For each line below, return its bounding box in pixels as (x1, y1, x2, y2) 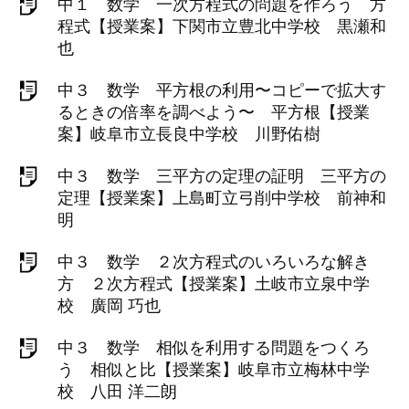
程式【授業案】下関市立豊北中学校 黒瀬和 (58, 17, 386, 36)
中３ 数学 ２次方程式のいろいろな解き (58, 253, 370, 271)
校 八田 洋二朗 (58, 383, 177, 401)
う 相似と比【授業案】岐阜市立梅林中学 (58, 361, 370, 379)
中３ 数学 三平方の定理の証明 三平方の (58, 167, 386, 185)
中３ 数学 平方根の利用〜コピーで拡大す (58, 81, 386, 100)
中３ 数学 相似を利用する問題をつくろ (58, 339, 370, 357)
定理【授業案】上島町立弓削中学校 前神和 (58, 189, 386, 207)
